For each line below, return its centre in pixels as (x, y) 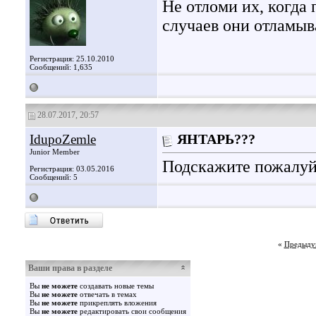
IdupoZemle (63, 139)
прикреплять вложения (117, 303)
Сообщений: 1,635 (61, 67)
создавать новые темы (116, 286)
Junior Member (55, 152)
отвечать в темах (107, 294)
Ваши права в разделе (70, 268)
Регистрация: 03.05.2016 (72, 169)
